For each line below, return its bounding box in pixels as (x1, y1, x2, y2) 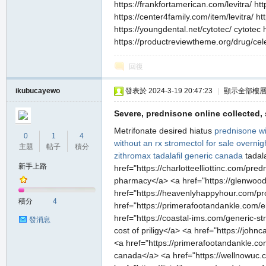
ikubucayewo (15, 87, 60, 95)
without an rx (114, 138, 162, 148)
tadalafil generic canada (153, 151, 243, 160)
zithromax (114, 151, 151, 160)
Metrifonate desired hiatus (114, 126, 214, 135)
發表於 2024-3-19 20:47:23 (125, 87, 213, 95)
